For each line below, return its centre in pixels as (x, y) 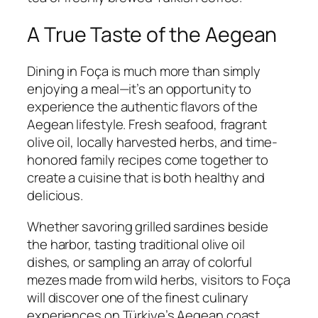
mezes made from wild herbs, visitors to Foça (159, 279)
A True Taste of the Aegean (152, 34)
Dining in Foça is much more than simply (144, 71)
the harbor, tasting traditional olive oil (136, 244)
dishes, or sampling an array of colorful (139, 262)
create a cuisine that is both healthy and (146, 178)
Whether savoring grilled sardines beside (148, 226)
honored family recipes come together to (148, 160)
